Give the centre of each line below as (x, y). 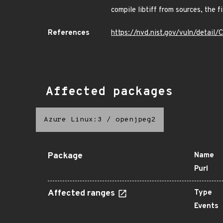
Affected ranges (82, 194)
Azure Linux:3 (73, 120)
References (69, 33)
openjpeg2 (136, 120)
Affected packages (109, 92)
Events (206, 206)
